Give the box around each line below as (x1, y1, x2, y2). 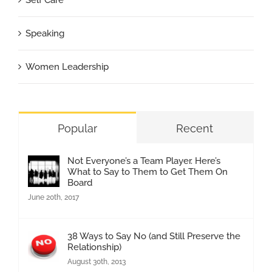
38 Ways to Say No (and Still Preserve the (67, 230, 240, 242)
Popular (57, 121, 97, 135)
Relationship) (67, 241, 121, 253)
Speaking (25, 27, 64, 39)
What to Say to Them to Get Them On (67, 166, 228, 177)
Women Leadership (25, 61, 109, 72)
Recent (176, 121, 214, 135)
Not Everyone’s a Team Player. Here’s (67, 155, 220, 166)
